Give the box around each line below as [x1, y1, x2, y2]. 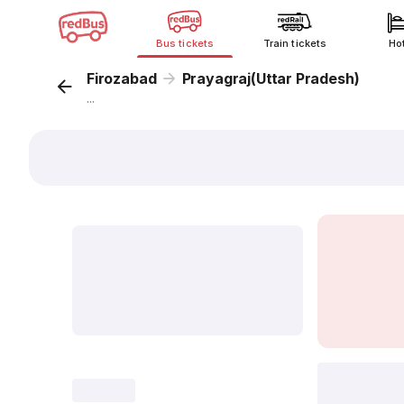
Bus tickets [156, 37, 214, 50]
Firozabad [87, 69, 157, 87]
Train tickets [263, 37, 326, 50]
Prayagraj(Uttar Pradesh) [181, 69, 360, 87]
